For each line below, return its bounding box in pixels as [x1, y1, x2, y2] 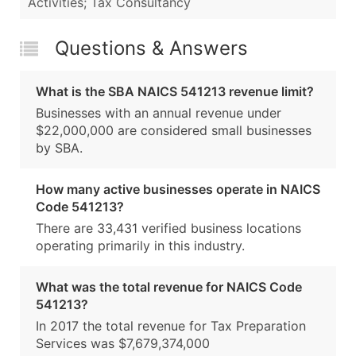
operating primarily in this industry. [36, 238, 245, 254]
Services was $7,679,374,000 [36, 335, 210, 352]
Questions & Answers [55, 37, 248, 60]
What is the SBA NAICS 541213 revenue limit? [36, 83, 314, 100]
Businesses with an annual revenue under [36, 105, 281, 122]
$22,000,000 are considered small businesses [36, 122, 311, 139]
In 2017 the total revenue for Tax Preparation [36, 318, 306, 335]
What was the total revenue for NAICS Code [36, 279, 302, 296]
